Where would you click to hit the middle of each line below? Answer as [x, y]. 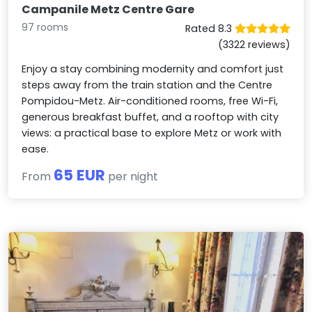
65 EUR [80, 175]
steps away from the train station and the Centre [147, 85]
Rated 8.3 [210, 29]
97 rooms [45, 28]
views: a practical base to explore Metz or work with [152, 133]
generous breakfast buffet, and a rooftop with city [150, 117]
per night [132, 177]
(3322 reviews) [254, 45]
